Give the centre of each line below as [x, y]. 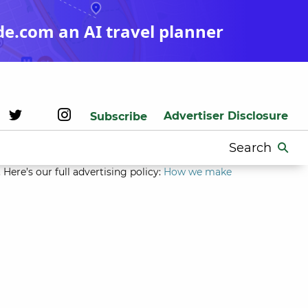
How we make [198, 172]
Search [243, 145]
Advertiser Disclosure [226, 116]
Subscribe [119, 117]
